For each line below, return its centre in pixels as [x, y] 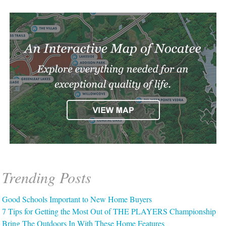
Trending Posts [47, 177]
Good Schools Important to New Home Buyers [77, 199]
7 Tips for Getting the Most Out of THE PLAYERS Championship [109, 211]
